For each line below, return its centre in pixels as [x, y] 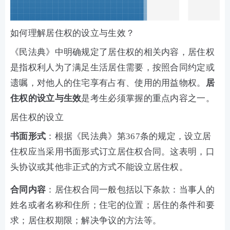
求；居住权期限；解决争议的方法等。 [86, 221]
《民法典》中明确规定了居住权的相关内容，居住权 [112, 52]
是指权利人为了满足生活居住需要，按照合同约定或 [112, 68]
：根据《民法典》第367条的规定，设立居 [129, 137]
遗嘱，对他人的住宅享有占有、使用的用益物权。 [108, 83]
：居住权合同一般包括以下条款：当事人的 [130, 190]
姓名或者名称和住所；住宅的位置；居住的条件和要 [112, 205]
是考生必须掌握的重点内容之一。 [148, 99]
